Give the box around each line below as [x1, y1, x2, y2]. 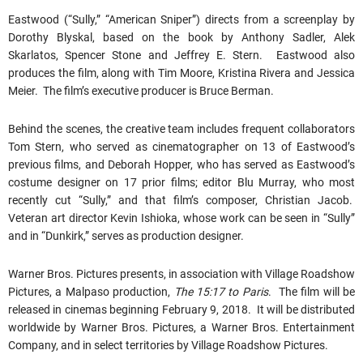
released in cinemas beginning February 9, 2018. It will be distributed [8, 303, 355, 317]
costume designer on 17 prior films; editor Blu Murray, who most [8, 176, 355, 190]
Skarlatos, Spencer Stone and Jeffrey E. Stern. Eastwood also [8, 49, 355, 62]
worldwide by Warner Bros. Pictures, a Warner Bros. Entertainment [8, 321, 355, 335]
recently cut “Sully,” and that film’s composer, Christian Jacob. [8, 194, 355, 207]
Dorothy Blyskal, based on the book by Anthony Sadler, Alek [8, 31, 355, 45]
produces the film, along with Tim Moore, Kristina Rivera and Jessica [8, 66, 355, 80]
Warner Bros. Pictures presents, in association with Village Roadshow [8, 267, 355, 281]
